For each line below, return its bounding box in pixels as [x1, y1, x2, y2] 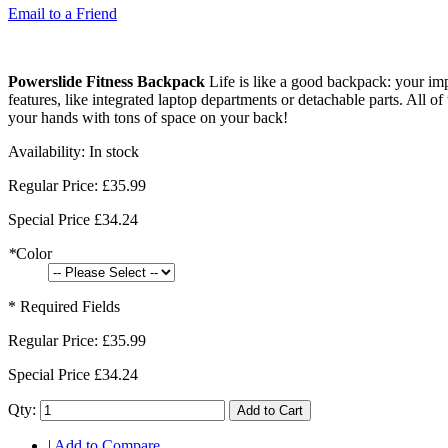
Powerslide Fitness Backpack [8, 73, 205, 91]
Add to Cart [237, 403, 303, 419]
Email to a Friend [8, 5, 117, 23]
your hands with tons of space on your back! [8, 109, 288, 127]
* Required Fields [8, 298, 120, 316]
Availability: [8, 143, 89, 161]
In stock [89, 143, 139, 161]
